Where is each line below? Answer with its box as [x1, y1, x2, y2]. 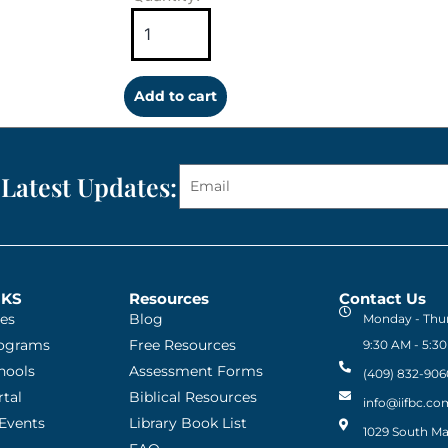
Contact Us [339, 288, 426, 308]
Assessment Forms [129, 361, 263, 380]
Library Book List [129, 413, 247, 432]
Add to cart [133, 86, 217, 105]
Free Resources [129, 335, 236, 354]
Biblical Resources [129, 387, 257, 406]
